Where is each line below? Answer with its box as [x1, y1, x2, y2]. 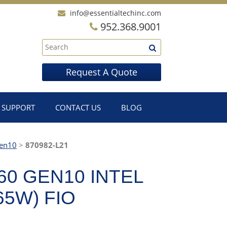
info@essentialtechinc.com [70, 8, 161, 18]
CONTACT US [55, 102, 101, 112]
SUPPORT [2, 102, 35, 112]
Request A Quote [66, 66, 137, 78]
